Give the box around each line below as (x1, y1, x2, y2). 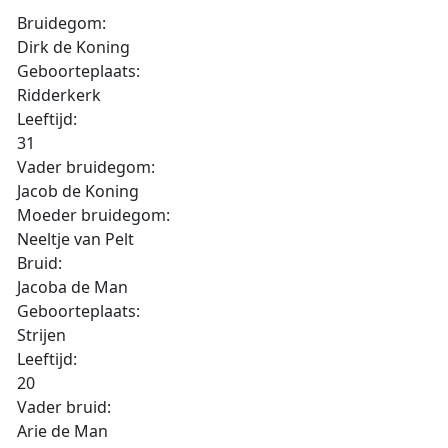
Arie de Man (17, 420, 108, 442)
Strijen (17, 324, 66, 346)
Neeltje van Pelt (17, 228, 134, 250)
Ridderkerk (17, 84, 101, 106)
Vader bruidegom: (17, 156, 155, 178)
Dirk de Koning (17, 36, 130, 58)
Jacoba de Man (17, 276, 128, 298)
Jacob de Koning (17, 180, 139, 202)
